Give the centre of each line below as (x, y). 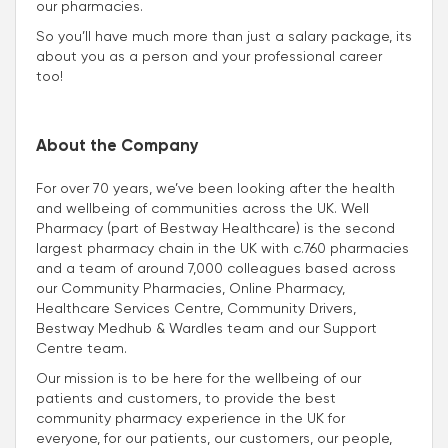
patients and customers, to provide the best (186, 398)
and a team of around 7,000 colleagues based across (216, 268)
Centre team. (81, 348)
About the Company (117, 147)
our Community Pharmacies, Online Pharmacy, (190, 288)
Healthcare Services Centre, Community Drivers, (196, 308)
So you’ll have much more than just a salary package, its (224, 36)
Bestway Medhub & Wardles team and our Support (206, 328)
